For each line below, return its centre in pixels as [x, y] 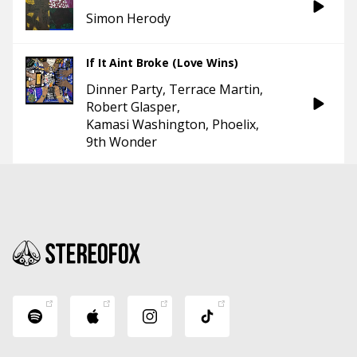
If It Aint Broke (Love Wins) [162, 63]
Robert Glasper [131, 107]
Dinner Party [124, 90]
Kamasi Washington [146, 125]
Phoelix [234, 125]
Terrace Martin [214, 90]
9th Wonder [122, 142]
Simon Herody [128, 19]
